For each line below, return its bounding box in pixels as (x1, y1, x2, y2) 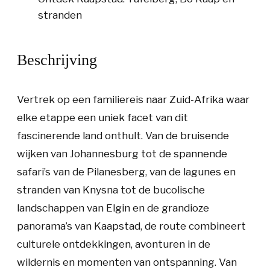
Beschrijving (17, 51, 97, 69)
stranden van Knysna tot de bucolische (17, 183, 205, 196)
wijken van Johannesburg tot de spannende (17, 147, 227, 160)
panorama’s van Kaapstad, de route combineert (17, 219, 246, 232)
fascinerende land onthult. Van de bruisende (17, 129, 229, 142)
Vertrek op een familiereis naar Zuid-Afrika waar (17, 93, 250, 105)
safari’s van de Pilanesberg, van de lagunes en (17, 165, 236, 178)
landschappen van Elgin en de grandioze (17, 201, 209, 214)
